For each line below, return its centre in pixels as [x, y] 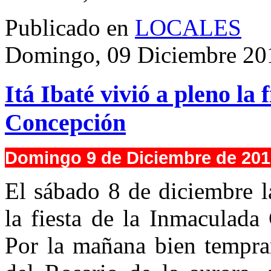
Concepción [65, 122]
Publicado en [67, 27]
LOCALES [188, 27]
